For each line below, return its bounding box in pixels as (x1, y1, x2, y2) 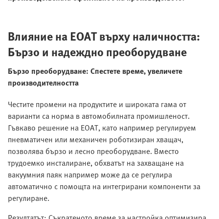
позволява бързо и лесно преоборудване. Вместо (8, 145, 179, 157)
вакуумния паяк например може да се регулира (8, 169, 172, 181)
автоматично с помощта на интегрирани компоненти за (8, 180, 200, 193)
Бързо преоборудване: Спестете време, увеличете (8, 65, 182, 77)
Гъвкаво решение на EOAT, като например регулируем (8, 122, 196, 134)
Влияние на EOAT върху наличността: (8, 27, 200, 45)
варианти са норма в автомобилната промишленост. (8, 110, 190, 122)
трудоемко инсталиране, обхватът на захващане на (8, 157, 184, 169)
